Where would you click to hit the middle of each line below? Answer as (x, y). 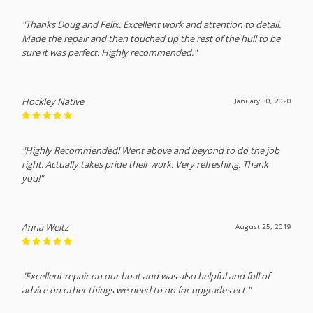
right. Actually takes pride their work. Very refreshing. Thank (145, 164)
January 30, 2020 (263, 101)
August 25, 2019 (263, 226)
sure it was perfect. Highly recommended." (110, 52)
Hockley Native (53, 101)
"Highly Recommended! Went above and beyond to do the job (151, 150)
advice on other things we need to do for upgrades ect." (137, 290)
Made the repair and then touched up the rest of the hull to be (151, 38)
